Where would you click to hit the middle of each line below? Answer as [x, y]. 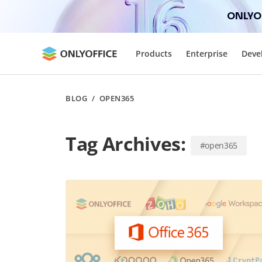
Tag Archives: [128, 144]
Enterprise [207, 53]
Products [154, 53]
